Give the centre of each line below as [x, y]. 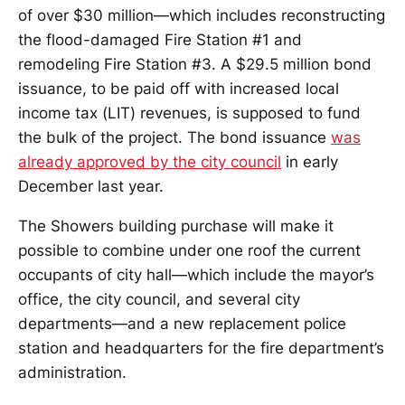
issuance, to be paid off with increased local [179, 89]
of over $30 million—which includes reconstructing [202, 16]
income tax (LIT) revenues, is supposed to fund [189, 113]
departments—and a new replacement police [182, 324]
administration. [72, 373]
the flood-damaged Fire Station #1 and [160, 40]
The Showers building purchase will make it [176, 226]
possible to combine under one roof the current [189, 251]
